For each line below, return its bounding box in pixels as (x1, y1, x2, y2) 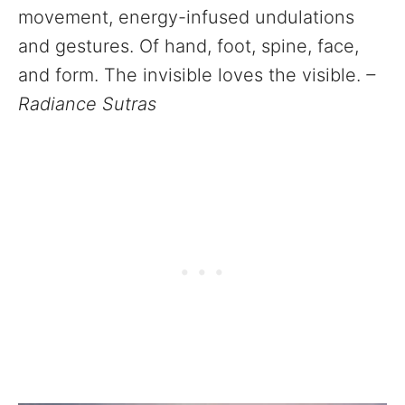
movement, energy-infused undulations (18, 5, 354, 28)
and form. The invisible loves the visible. (18, 63, 366, 86)
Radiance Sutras (18, 92, 162, 115)
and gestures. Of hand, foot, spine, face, (18, 34, 359, 57)
